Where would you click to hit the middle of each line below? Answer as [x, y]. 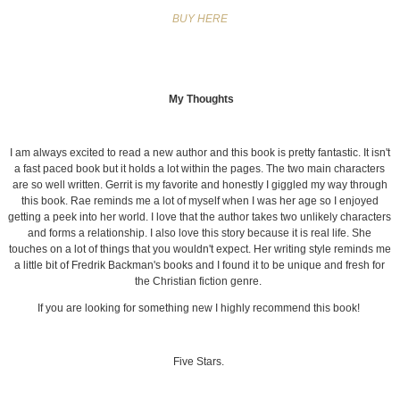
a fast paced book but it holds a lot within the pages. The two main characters [200, 168]
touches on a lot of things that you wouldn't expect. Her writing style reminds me [200, 249]
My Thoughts [201, 99]
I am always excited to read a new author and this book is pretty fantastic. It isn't [200, 152]
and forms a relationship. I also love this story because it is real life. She [200, 233]
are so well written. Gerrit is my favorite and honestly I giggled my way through [200, 184]
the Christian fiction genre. [200, 281]
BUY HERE [200, 18]
